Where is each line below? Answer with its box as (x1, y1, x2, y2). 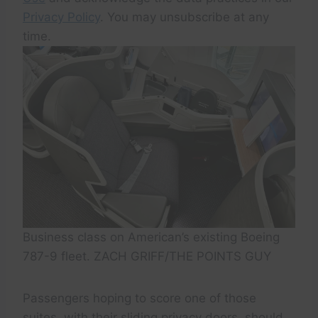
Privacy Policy (23, 9, 100, 24)
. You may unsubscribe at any (100, 9, 269, 24)
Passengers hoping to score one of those (23, 290, 256, 305)
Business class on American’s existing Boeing (23, 229, 280, 244)
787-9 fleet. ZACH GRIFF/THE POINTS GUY (23, 248, 271, 263)
